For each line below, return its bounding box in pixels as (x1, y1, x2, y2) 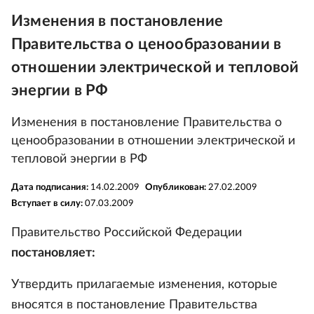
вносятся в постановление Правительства (11, 299, 257, 311)
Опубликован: (145, 183, 208, 192)
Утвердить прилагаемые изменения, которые (11, 278, 278, 291)
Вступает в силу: (11, 199, 85, 208)
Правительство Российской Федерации (11, 226, 242, 239)
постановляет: (11, 247, 95, 259)
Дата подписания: (11, 183, 90, 192)
